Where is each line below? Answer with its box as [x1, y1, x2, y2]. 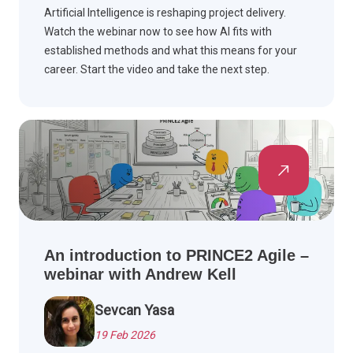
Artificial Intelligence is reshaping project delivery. [44, 6, 286, 19]
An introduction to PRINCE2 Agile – [44, 246, 309, 264]
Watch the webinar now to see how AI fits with [44, 24, 272, 38]
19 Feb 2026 [95, 328, 155, 341]
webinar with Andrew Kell [44, 265, 236, 283]
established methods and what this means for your [44, 43, 297, 57]
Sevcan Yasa [95, 301, 174, 318]
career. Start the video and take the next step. [44, 62, 269, 76]
